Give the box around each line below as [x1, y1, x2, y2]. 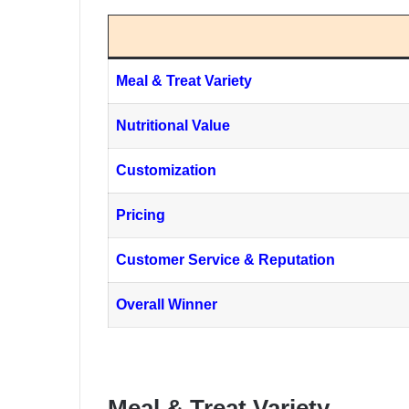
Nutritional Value [116, 118, 230, 134]
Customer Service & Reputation [116, 252, 335, 268]
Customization [116, 163, 216, 179]
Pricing [116, 207, 165, 224]
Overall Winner [116, 297, 217, 313]
